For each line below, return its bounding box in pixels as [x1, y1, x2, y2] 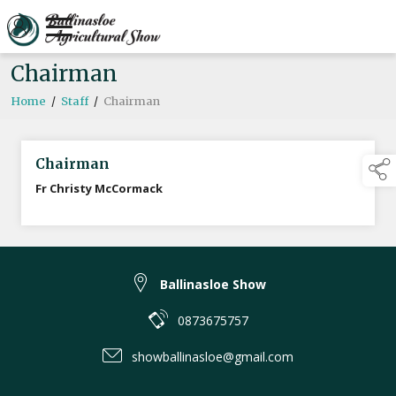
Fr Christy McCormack [35, 180, 163, 197]
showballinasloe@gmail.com [132, 348, 293, 366]
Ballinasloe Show [159, 276, 266, 293]
